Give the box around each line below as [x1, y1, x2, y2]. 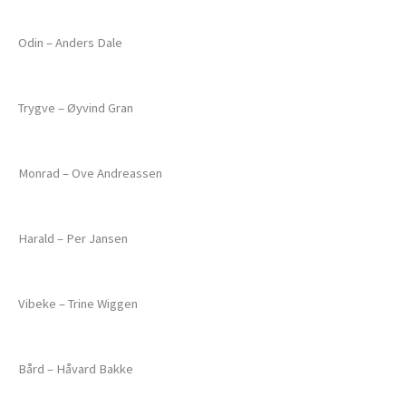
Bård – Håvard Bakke [18, 361, 133, 378]
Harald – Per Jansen [18, 230, 128, 247]
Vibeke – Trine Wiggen [18, 295, 138, 313]
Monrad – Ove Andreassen [18, 165, 162, 182]
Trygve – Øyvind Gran [18, 100, 133, 117]
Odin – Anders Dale [18, 34, 122, 52]
